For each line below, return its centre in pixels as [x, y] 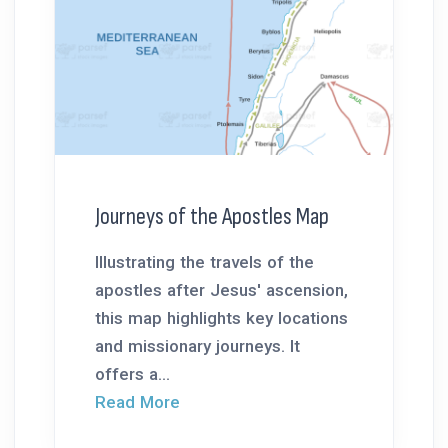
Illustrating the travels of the [204, 261]
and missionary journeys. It [197, 345]
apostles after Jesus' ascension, [221, 289]
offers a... [132, 373]
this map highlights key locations [221, 317]
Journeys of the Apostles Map [212, 216]
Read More [137, 401]
